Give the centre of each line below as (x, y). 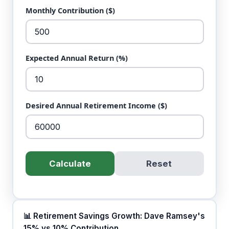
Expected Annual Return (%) (76, 58)
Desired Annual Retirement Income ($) (96, 106)
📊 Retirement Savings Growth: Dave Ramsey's (114, 216)
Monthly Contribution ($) (70, 11)
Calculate (70, 164)
